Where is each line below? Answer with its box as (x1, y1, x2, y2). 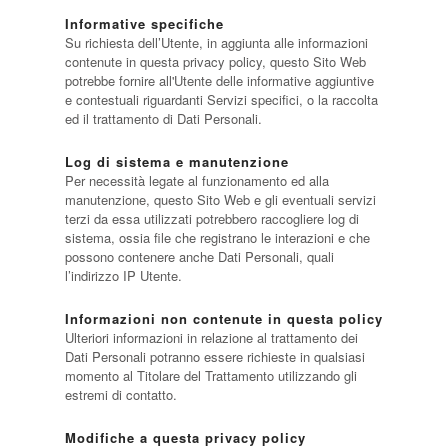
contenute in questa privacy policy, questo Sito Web (64, 52, 366, 71)
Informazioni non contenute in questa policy (64, 309, 383, 328)
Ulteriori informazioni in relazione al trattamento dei (64, 328, 358, 347)
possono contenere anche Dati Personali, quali (64, 247, 334, 266)
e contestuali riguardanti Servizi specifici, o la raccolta (64, 90, 378, 109)
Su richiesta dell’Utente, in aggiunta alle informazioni (64, 33, 368, 52)
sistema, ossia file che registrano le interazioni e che (64, 228, 370, 247)
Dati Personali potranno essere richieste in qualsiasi (64, 347, 365, 366)
